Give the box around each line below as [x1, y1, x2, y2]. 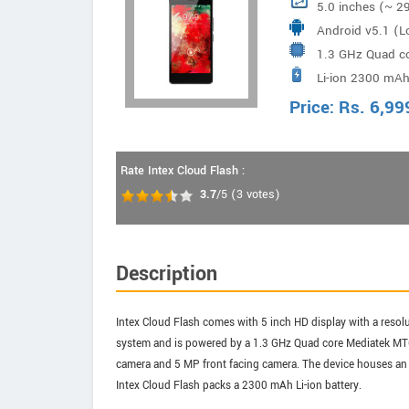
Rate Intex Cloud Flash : [121, 163, 245, 179]
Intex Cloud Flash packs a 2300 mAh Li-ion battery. [116, 378, 362, 393]
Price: [289, 95, 339, 121]
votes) [243, 186, 280, 203]
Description [116, 259, 217, 288]
